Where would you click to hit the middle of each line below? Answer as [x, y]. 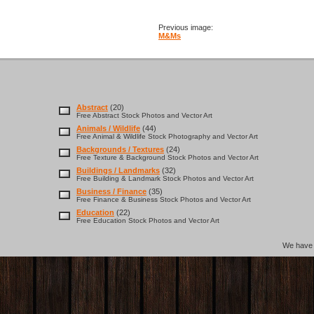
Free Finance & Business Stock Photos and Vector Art [164, 199]
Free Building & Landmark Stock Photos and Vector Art [165, 178]
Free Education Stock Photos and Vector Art [148, 220]
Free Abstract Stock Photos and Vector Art [144, 115]
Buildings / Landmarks [118, 170]
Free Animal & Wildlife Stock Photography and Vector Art [167, 136]
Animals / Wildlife [108, 128]
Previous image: [186, 27]
